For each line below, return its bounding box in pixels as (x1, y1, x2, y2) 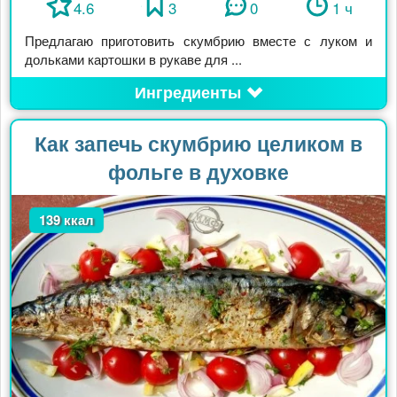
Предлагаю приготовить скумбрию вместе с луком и (25, 30, 372, 50)
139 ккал (39, 209, 95, 230)
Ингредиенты (134, 80, 241, 104)
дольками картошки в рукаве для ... (25, 49, 242, 68)
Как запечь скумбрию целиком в (35, 128, 362, 158)
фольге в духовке (108, 156, 289, 186)
